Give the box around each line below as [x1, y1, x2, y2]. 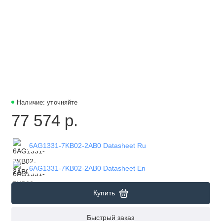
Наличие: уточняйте [17, 99, 78, 106]
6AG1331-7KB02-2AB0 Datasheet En [29, 164, 146, 172]
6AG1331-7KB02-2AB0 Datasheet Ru [29, 141, 146, 149]
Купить [93, 189, 115, 197]
